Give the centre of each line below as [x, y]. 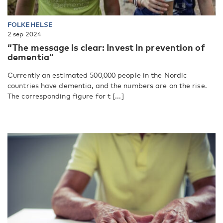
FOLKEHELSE [30, 24]
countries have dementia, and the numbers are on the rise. [107, 85]
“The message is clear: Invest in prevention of [106, 47]
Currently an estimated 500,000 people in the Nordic [97, 75]
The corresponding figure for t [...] [66, 96]
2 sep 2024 [24, 34]
